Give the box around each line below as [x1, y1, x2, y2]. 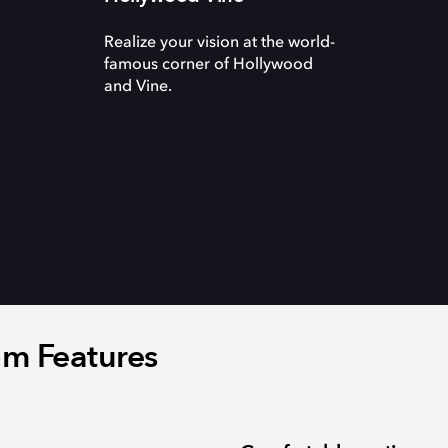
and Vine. [104, 79, 172, 95]
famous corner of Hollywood [104, 57, 313, 73]
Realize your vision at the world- [104, 35, 335, 51]
